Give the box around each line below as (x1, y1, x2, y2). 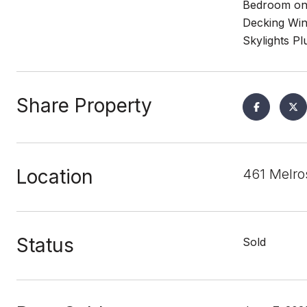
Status (16, 234, 74, 257)
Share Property (16, 94, 152, 117)
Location (16, 165, 93, 188)
